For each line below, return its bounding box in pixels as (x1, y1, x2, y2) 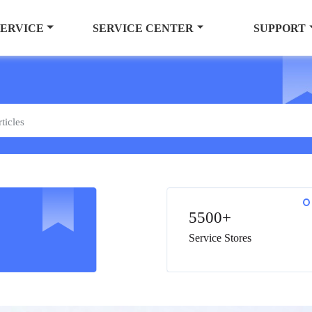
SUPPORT (253, 22, 306, 34)
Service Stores (189, 232, 252, 244)
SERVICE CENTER (93, 22, 194, 34)
